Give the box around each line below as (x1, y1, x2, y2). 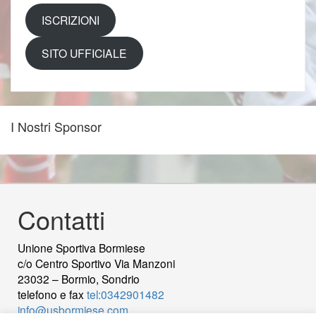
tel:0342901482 (87, 286, 164, 302)
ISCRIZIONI (41, 12, 99, 28)
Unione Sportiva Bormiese (18, 239, 145, 255)
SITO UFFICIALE (41, 45, 127, 61)
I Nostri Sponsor (11, 116, 102, 135)
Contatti (18, 200, 105, 237)
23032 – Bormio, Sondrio (18, 270, 140, 286)
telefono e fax (18, 286, 87, 302)
